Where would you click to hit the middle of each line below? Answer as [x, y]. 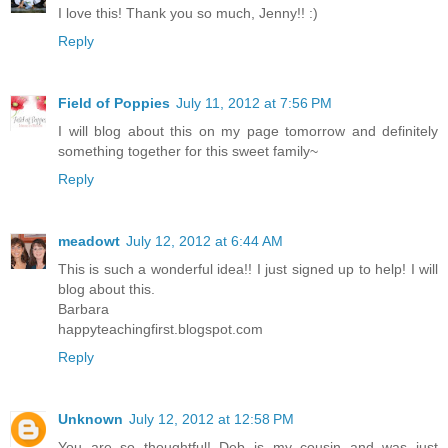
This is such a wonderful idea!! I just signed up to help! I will [248, 268]
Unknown [90, 418]
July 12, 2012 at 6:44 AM [204, 240]
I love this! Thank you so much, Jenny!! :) [188, 12]
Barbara [83, 308]
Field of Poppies [114, 102]
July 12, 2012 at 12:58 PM [211, 418]
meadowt [89, 240]
